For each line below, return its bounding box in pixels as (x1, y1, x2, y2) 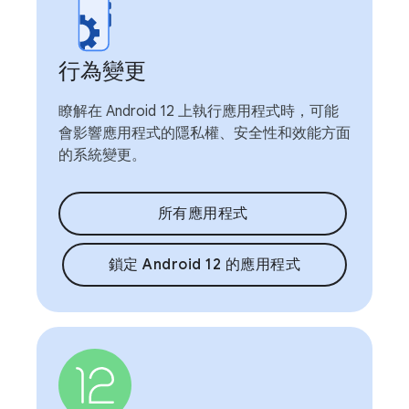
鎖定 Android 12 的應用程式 (108, 255, 301, 274)
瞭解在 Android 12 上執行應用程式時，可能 (58, 101, 339, 121)
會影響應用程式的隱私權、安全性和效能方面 (58, 123, 351, 142)
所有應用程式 (157, 204, 248, 223)
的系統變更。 (58, 145, 146, 164)
